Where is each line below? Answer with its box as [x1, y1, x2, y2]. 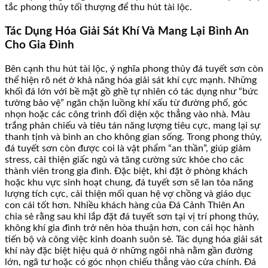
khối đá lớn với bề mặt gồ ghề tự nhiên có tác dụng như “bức [5, 86, 258, 96]
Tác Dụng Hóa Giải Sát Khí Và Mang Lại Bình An [5, 26, 249, 38]
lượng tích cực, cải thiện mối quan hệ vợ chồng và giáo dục [5, 188, 251, 199]
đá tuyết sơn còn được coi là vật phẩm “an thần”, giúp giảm [5, 143, 251, 153]
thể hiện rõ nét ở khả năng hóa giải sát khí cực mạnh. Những [5, 75, 257, 85]
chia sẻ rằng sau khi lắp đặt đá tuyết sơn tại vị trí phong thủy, [5, 211, 259, 221]
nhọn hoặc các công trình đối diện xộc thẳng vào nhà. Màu [5, 109, 250, 119]
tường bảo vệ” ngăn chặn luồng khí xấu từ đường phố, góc [5, 98, 248, 108]
